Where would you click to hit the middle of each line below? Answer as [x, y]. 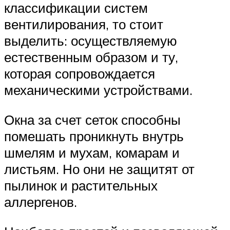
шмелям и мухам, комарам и [92, 152]
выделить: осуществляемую [91, 41]
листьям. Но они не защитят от [99, 169]
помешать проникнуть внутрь [94, 136]
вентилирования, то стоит [84, 24]
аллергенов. [41, 202]
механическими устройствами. [98, 90]
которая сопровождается [80, 74]
